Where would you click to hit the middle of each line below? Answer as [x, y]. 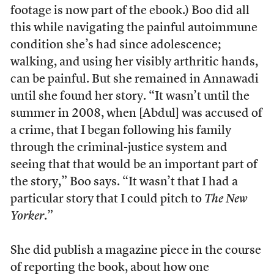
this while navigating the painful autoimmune [134, 28]
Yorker [27, 217]
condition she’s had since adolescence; [115, 46]
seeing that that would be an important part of [134, 165]
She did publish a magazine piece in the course [135, 251]
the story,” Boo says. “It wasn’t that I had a [124, 183]
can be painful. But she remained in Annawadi [134, 80]
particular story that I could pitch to [107, 200]
